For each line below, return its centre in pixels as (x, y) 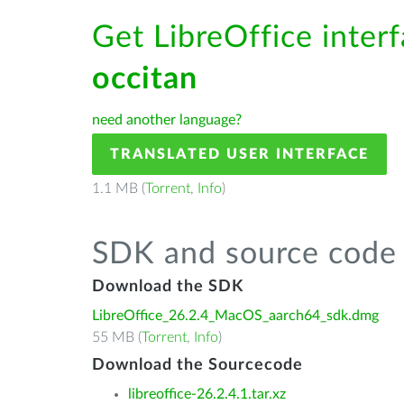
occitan (145, 79)
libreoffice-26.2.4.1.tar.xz (207, 394)
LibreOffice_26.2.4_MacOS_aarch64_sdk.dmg (235, 316)
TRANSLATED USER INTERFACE (239, 154)
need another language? (167, 120)
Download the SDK (168, 287)
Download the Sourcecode (197, 365)
